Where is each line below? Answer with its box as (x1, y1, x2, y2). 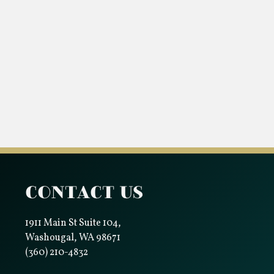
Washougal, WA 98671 (24, 231, 120, 245)
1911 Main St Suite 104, (24, 217, 121, 231)
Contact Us (24, 182, 143, 204)
